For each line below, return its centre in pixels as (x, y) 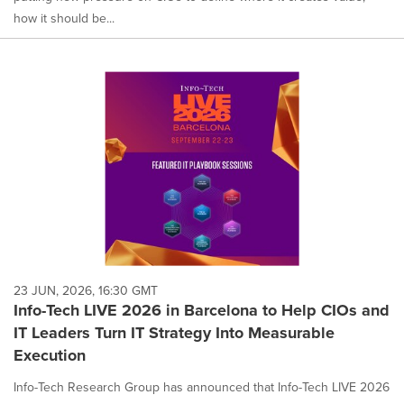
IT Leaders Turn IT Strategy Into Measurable (174, 332)
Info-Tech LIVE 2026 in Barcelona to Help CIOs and (202, 310)
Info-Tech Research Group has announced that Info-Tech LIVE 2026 (202, 386)
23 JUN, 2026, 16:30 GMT (86, 290)
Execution (50, 355)
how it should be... (64, 18)
